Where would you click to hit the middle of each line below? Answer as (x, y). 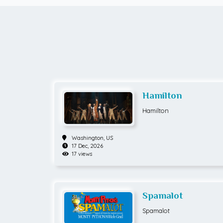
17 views (82, 154)
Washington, (89, 138)
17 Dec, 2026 (87, 146)
